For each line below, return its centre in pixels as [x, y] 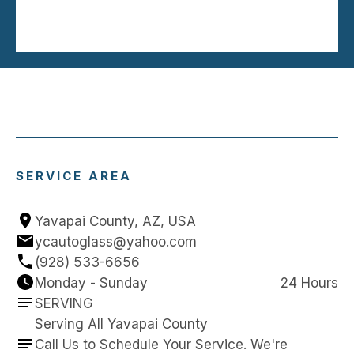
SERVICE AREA [74, 175]
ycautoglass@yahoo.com [116, 241]
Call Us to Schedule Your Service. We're [161, 344]
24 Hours [309, 282]
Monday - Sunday [91, 282]
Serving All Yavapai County [121, 324]
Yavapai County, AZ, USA [115, 221]
